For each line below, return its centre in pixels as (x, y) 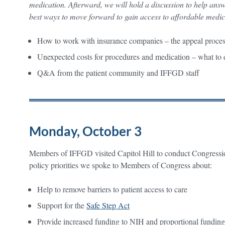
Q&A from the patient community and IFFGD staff (121, 72)
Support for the (62, 205)
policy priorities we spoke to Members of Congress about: (121, 165)
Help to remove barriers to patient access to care (112, 189)
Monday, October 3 (85, 131)
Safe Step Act (108, 205)
